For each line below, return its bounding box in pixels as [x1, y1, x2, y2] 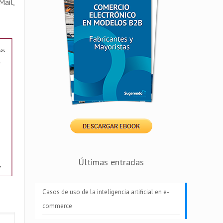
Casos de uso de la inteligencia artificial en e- [42, 187, 169, 196]
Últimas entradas [78, 156, 144, 168]
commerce [42, 201, 72, 210]
